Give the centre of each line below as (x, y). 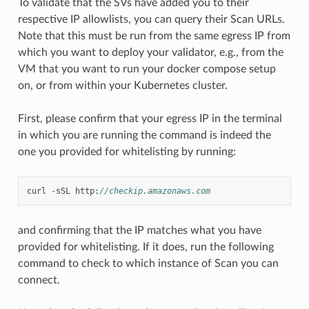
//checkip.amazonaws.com (154, 191)
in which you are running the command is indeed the (144, 135)
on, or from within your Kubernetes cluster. (122, 85)
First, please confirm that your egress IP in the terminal (150, 118)
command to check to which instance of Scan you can (148, 263)
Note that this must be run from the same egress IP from (154, 36)
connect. (39, 280)
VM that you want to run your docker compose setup (147, 69)
